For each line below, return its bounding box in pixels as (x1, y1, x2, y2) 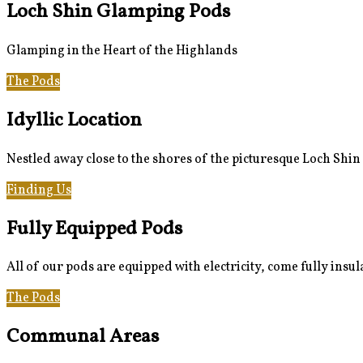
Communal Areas (6, 323, 159, 352)
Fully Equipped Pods (6, 215, 182, 243)
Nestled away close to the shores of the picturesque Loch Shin (6, 150, 361, 169)
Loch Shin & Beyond (74, 181, 192, 199)
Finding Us (6, 181, 71, 199)
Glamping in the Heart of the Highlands (6, 41, 237, 60)
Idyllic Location (6, 106, 142, 135)
